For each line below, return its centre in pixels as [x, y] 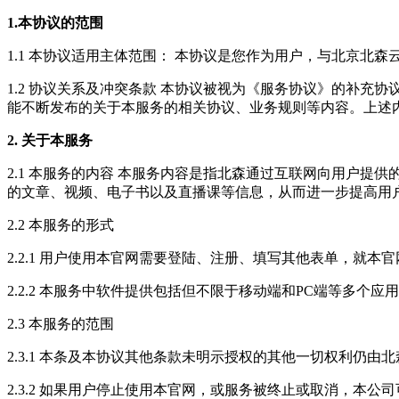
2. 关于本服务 [50, 140]
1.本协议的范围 [55, 22]
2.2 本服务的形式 [61, 224]
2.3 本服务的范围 [61, 323]
